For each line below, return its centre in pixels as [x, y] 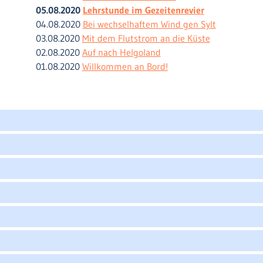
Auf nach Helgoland [121, 52]
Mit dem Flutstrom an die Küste [146, 38]
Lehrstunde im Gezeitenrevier [143, 10]
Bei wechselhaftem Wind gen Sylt [149, 24]
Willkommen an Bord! [125, 66]
